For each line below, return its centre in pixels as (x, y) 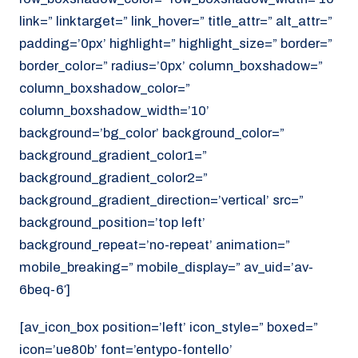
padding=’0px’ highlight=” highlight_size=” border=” (176, 44)
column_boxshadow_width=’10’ (114, 111)
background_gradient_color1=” (113, 156)
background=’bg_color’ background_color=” (152, 133)
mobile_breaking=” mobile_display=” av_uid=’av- (166, 268)
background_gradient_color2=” (113, 178)
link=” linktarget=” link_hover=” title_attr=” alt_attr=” (176, 22)
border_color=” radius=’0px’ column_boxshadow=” (171, 66)
